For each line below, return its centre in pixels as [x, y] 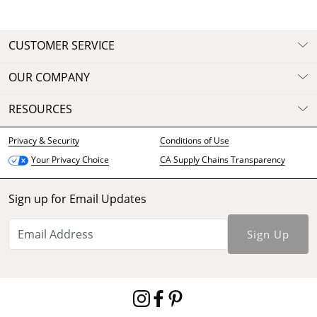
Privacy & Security [44, 140]
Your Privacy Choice [70, 159]
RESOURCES [40, 109]
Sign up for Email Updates [77, 198]
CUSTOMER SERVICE [62, 46]
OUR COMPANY [49, 77]
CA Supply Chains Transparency [222, 159]
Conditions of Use [194, 140]
